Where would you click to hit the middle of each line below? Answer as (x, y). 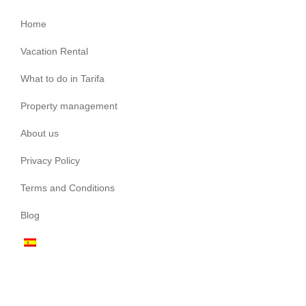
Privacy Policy (50, 160)
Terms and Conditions (68, 187)
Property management (69, 106)
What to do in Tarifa (62, 78)
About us (40, 133)
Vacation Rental (54, 51)
